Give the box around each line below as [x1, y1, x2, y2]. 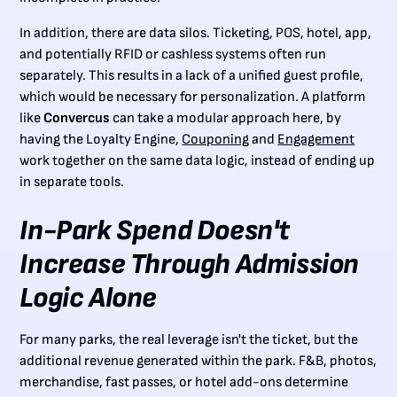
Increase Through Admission [19, 246, 359, 282]
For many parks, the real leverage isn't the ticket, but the [19, 331, 359, 348]
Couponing [182, 130, 250, 148]
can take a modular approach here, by [110, 109, 342, 127]
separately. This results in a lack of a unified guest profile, [19, 66, 364, 84]
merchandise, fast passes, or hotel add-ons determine [19, 373, 349, 391]
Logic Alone [19, 280, 157, 315]
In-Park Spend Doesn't [19, 213, 290, 248]
